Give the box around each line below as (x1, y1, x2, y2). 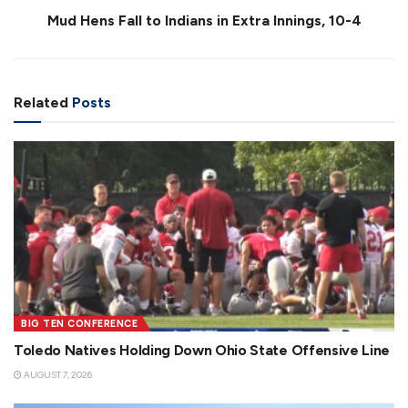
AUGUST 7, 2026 (22, 368, 92, 381)
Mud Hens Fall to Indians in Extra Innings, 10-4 (46, 11, 362, 29)
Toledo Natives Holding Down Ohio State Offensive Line (14, 341, 391, 359)
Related (14, 93, 68, 111)
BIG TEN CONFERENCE (21, 317, 138, 330)
